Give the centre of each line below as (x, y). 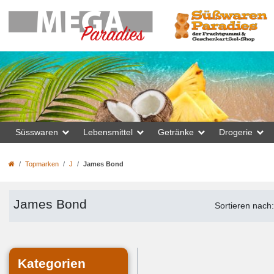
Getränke (176, 132)
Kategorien (52, 264)
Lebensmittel (108, 132)
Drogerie (236, 132)
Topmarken (42, 164)
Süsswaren (37, 132)
